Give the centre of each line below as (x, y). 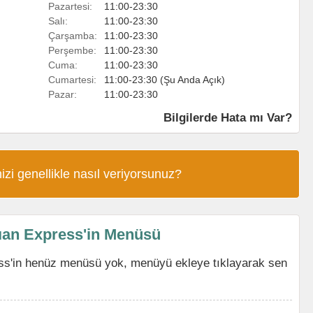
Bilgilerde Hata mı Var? (228, 117)
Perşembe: (72, 50)
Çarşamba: (73, 36)
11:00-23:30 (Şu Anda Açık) (165, 80)
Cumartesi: (72, 80)
